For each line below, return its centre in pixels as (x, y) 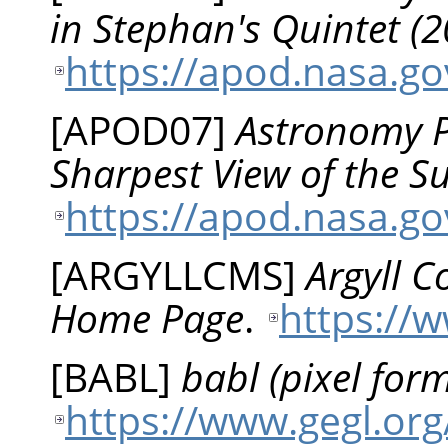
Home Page (147, 317)
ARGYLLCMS (173, 274)
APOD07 (138, 129)
